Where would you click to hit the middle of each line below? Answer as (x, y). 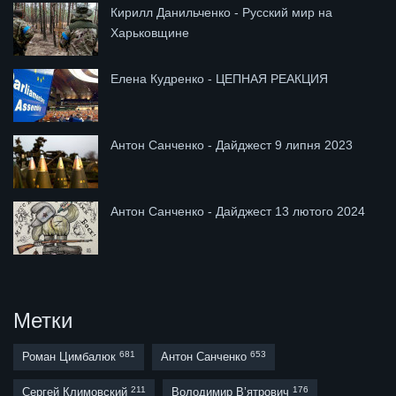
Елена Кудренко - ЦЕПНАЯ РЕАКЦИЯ (219, 79)
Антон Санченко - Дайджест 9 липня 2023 (232, 145)
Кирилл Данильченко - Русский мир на (221, 13)
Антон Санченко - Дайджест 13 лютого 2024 (238, 212)
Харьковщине (150, 33)
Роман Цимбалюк (71, 357)
